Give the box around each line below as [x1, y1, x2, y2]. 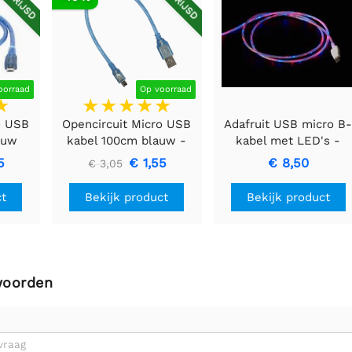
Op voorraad [139, 83, 192, 94]
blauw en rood [247, 149, 330, 164]
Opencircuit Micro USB [62, 116, 192, 131]
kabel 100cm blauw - [67, 133, 187, 148]
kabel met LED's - [236, 133, 341, 148]
